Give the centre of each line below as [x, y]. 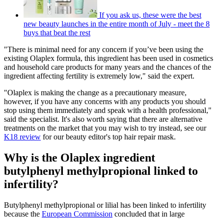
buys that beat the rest [57, 32]
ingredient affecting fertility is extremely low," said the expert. [100, 76]
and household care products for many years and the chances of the [108, 67]
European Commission [77, 214]
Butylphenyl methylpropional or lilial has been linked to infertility [105, 205]
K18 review [22, 137]
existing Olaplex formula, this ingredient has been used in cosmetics [109, 58]
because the [23, 214]
